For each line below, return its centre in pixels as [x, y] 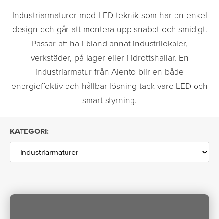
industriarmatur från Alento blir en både [109, 71]
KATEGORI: [29, 131]
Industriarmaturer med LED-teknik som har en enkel [109, 15]
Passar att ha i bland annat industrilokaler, [109, 43]
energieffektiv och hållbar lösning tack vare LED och [109, 86]
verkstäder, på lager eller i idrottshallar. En [109, 57]
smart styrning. [109, 100]
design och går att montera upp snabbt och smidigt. [109, 29]
